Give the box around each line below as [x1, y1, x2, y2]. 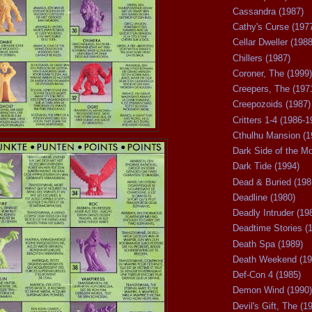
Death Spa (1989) [233, 238, 303, 249]
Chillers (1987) [233, 52, 290, 63]
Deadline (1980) [233, 192, 295, 203]
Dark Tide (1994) [233, 161, 299, 172]
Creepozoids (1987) [233, 99, 311, 110]
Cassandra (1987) [233, 6, 304, 17]
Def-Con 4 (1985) [233, 270, 301, 281]
